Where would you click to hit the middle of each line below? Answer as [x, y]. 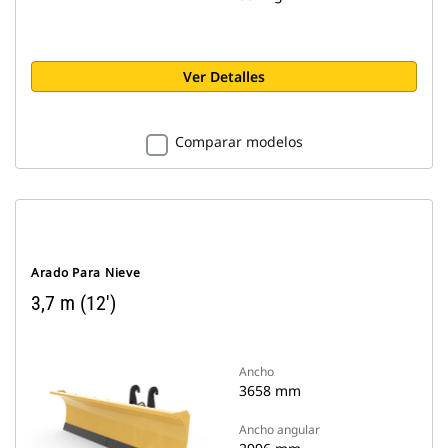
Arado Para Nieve [86, 272]
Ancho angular [279, 429]
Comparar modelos [238, 141]
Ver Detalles [224, 76]
